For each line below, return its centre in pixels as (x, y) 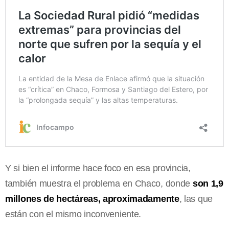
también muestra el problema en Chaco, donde (99, 183)
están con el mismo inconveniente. (73, 214)
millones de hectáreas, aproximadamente (92, 199)
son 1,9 (208, 183)
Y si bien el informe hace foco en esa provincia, (98, 168)
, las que (196, 199)
